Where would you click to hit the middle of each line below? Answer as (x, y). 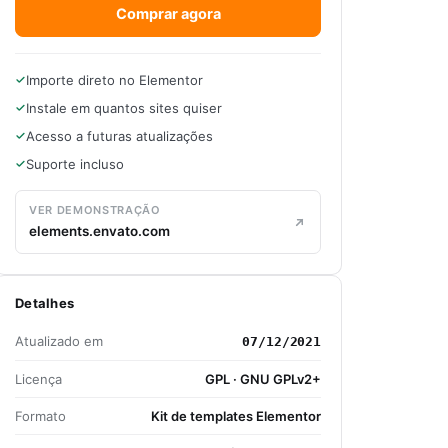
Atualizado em (59, 341)
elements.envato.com (99, 231)
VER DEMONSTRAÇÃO (95, 210)
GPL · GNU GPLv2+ (263, 379)
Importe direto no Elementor (114, 80)
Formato (40, 416)
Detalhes (45, 303)
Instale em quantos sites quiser (124, 108)
